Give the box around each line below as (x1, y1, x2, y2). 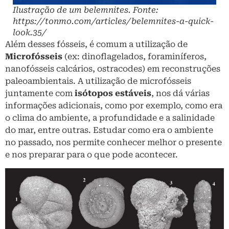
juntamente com (5, 88, 75, 98)
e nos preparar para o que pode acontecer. (5, 149, 180, 159)
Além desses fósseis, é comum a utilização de (5, 39, 188, 49)
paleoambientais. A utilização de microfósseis (5, 76, 191, 86)
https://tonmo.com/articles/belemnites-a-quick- (13, 16, 214, 26)
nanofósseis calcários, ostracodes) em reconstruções (5, 63, 220, 74)
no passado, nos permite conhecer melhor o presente (5, 137, 222, 147)
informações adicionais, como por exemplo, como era (5, 100, 222, 110)
